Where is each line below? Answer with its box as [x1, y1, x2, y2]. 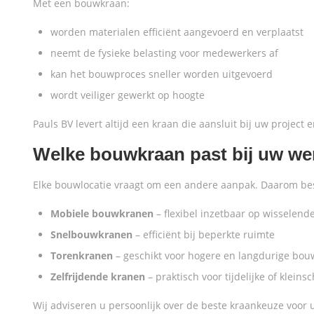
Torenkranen [50, 249, 113, 262]
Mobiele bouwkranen [50, 207, 153, 220]
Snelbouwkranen [50, 228, 132, 241]
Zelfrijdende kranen [50, 270, 145, 283]
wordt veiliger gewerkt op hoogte [50, 88, 205, 102]
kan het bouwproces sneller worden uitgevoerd [50, 67, 273, 81]
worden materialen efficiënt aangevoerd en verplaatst [50, 25, 303, 39]
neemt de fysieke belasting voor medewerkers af [50, 46, 278, 60]
